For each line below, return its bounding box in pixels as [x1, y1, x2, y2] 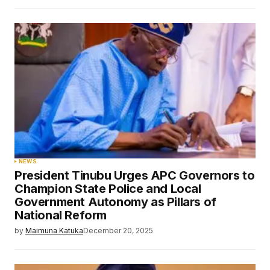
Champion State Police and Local [14, 181, 201, 196]
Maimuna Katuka [25, 225, 83, 235]
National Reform [14, 207, 107, 222]
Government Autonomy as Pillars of [14, 194, 216, 209]
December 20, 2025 [83, 225, 153, 235]
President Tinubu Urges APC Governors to [14, 168, 255, 183]
